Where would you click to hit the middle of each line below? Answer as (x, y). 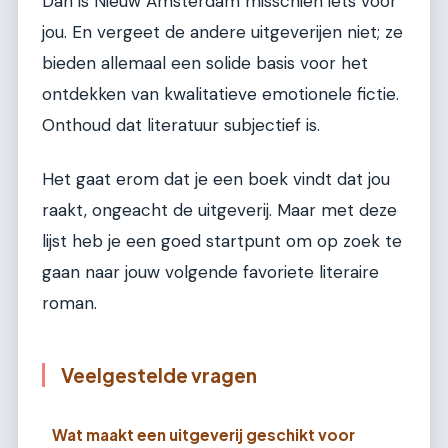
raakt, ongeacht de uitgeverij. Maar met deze (219, 209)
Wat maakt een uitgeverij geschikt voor (204, 435)
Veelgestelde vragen (159, 374)
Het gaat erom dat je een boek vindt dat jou (216, 178)
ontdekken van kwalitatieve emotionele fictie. (220, 94)
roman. (69, 302)
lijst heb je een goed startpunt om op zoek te (222, 240)
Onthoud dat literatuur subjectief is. (181, 125)
